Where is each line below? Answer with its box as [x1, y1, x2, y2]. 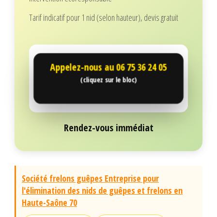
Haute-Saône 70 [22, 197, 77, 209]
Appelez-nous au [54, 62, 116, 74]
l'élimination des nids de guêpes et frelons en [22, 185, 183, 197]
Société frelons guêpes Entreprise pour [22, 172, 159, 185]
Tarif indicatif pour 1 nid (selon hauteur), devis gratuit [29, 12, 178, 24]
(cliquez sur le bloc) [82, 75, 135, 84]
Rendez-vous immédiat [63, 121, 154, 135]
